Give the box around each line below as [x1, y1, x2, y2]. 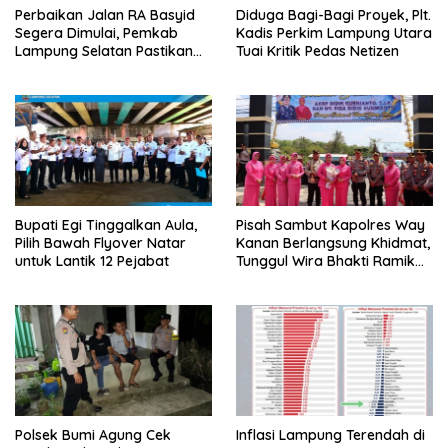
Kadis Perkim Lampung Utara [236, 23, 432, 42]
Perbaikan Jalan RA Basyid [15, 5, 195, 24]
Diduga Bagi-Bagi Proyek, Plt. [236, 5, 431, 24]
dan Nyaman [15, 77, 102, 96]
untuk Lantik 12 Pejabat [15, 251, 169, 270]
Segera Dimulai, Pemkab [15, 23, 178, 42]
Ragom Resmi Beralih [236, 269, 379, 288]
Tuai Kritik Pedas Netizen [236, 41, 399, 60]
